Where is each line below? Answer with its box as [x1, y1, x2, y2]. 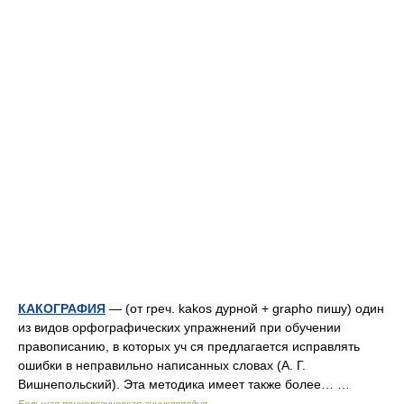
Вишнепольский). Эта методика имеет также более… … [18, 377, 357, 391]
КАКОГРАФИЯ [18, 301, 106, 316]
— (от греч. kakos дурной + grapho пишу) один [106, 301, 384, 316]
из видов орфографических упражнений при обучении [18, 320, 341, 335]
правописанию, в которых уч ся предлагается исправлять [18, 339, 360, 353]
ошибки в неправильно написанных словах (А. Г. [18, 358, 306, 372]
